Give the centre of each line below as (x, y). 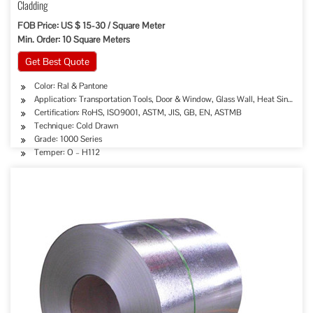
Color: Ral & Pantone (71, 86)
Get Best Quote (57, 61)
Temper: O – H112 (67, 152)
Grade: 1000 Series (68, 139)
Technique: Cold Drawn (76, 126)
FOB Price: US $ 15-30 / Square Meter (91, 26)
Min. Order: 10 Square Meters (74, 39)
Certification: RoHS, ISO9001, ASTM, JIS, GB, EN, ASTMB (138, 112)
